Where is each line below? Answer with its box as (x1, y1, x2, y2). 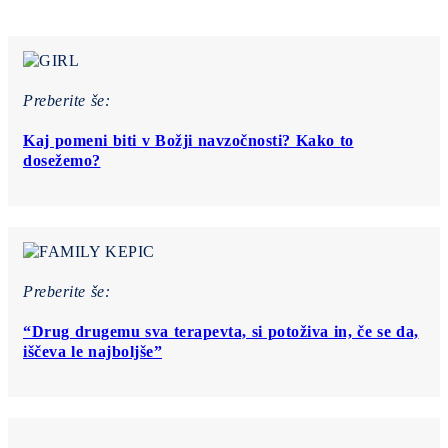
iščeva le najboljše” (23, 342, 162, 360)
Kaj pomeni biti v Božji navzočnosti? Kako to (23, 131, 354, 149)
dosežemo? (23, 151, 101, 169)
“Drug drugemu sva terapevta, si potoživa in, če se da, (23, 322, 419, 340)
